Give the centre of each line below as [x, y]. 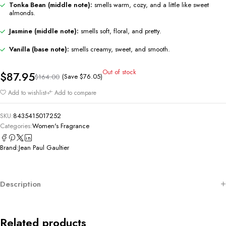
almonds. [22, 13]
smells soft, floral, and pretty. [120, 31]
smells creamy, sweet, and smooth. [120, 49]
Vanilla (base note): [39, 49]
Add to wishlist [27, 93]
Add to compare [75, 93]
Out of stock [119, 72]
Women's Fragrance [61, 126]
